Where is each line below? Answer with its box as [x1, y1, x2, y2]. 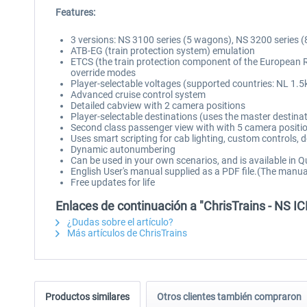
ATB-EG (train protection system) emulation [71, 45, 255, 56]
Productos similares [45, 291, 130, 302]
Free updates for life [71, 177, 155, 188]
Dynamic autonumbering [71, 144, 175, 155]
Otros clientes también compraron [157, 291, 302, 302]
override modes [71, 67, 136, 78]
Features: [56, 7, 95, 18]
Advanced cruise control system [71, 89, 206, 100]
